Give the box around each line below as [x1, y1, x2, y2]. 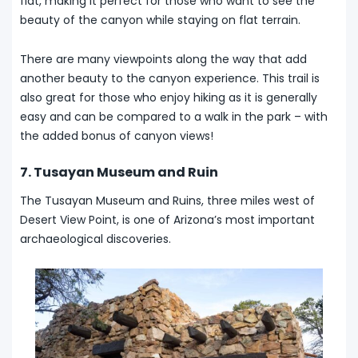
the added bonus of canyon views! [20, 127, 213, 144]
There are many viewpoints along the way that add [20, 50, 307, 67]
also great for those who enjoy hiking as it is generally [20, 89, 317, 105]
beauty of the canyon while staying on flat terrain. [20, 11, 300, 28]
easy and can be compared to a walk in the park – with [20, 108, 328, 125]
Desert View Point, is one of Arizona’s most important [20, 211, 315, 228]
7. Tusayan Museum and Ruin [20, 162, 218, 181]
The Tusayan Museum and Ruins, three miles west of [20, 192, 315, 209]
